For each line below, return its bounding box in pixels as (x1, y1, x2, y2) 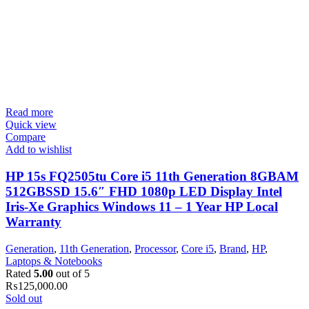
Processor (134, 242, 176, 255)
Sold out (6, 292, 42, 304)
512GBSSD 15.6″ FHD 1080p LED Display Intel (6, 184, 282, 199)
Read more (6, 106, 53, 119)
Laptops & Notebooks (6, 255, 102, 267)
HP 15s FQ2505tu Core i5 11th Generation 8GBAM (6, 169, 299, 184)
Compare (6, 131, 46, 143)
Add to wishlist (6, 143, 72, 156)
